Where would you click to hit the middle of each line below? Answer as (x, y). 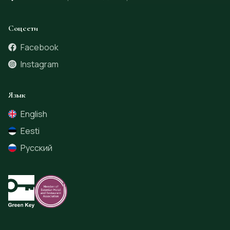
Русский (37, 148)
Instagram (40, 64)
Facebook (40, 47)
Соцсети (23, 28)
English (34, 114)
